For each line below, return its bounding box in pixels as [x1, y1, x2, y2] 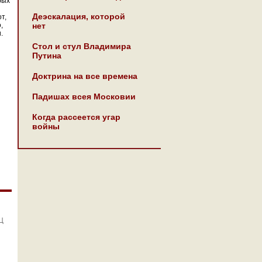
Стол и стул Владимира [32, 42, 131, 51]
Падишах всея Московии [32, 92, 136, 101]
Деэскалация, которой [32, 12, 125, 21]
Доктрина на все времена [32, 71, 137, 81]
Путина [32, 51, 61, 60]
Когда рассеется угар [32, 112, 120, 122]
